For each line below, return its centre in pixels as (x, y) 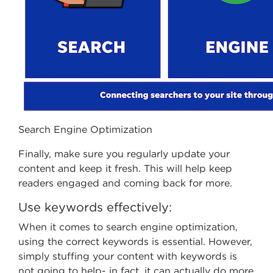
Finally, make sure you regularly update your (124, 154)
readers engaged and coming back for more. (125, 183)
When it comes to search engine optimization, (128, 227)
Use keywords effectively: (95, 207)
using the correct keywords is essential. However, (135, 241)
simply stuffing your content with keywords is (128, 256)
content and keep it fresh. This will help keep (125, 168)
